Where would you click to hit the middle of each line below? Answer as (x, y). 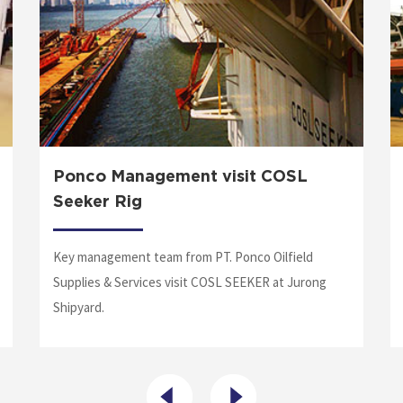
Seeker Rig (98, 203)
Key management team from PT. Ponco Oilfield (183, 257)
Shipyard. (79, 308)
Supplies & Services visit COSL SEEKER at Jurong (190, 282)
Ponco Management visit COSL (180, 178)
